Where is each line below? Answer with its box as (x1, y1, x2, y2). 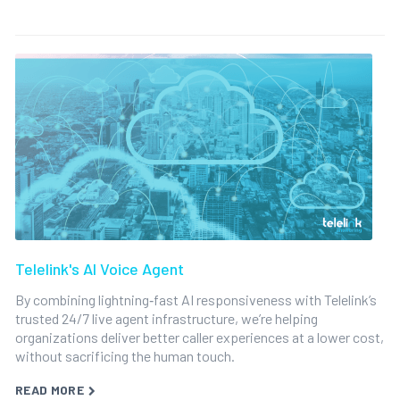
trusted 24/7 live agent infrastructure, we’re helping (14, 310, 318, 327)
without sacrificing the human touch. (14, 347, 235, 364)
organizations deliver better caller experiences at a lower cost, (14, 329, 384, 346)
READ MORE (14, 382, 85, 397)
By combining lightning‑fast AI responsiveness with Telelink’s (14, 291, 377, 308)
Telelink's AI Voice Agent (14, 259, 184, 279)
